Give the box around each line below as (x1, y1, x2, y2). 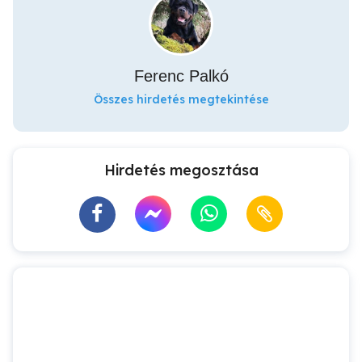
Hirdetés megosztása (103, 161, 259, 179)
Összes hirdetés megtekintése (93, 92, 269, 107)
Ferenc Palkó (133, 67, 229, 85)
